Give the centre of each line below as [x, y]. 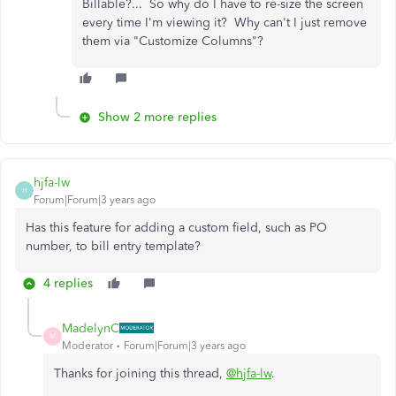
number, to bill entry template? [113, 246]
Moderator [88, 345]
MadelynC [91, 328]
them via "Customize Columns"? [173, 41]
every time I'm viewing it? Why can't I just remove [225, 22]
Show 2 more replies [157, 117]
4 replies [68, 283]
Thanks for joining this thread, [140, 373]
